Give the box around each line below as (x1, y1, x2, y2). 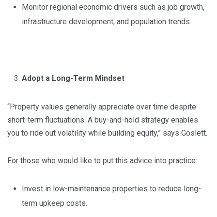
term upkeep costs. (22, 199, 87, 208)
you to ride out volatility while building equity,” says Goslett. (7, 128, 207, 138)
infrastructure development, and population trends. (22, 17, 191, 27)
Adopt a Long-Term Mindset (22, 74, 124, 83)
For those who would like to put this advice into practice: (7, 156, 197, 166)
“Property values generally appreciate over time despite (7, 102, 196, 112)
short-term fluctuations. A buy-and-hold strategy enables (7, 115, 198, 125)
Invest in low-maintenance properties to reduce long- (22, 184, 201, 194)
